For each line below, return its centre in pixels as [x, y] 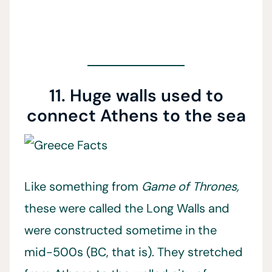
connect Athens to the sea [136, 116]
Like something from [83, 187]
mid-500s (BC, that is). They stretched [134, 252]
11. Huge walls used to [136, 96]
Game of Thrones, [190, 187]
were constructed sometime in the [121, 230]
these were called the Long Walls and [127, 209]
